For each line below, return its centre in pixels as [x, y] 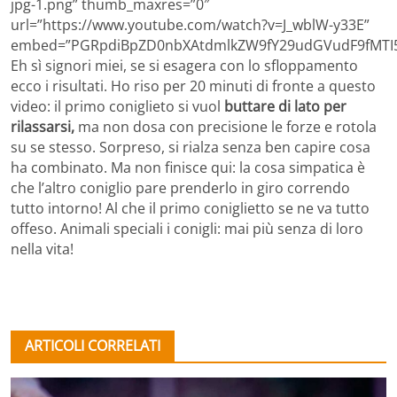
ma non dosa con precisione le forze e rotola [226, 127]
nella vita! [42, 249]
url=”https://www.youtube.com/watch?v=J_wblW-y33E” [190, 25]
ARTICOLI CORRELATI [93, 346]
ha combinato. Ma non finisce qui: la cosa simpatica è [188, 168]
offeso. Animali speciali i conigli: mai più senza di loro [187, 229]
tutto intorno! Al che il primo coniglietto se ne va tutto [190, 209]
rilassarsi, [43, 127]
